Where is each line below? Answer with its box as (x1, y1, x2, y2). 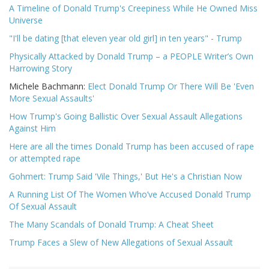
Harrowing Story (9, 62, 72, 74)
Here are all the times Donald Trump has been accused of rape (9, 141, 254, 153)
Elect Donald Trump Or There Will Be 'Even (88, 80, 254, 92)
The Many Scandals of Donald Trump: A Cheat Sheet (9, 219, 214, 231)
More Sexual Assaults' (9, 92, 94, 104)
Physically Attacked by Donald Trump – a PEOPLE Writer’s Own (9, 50, 253, 62)
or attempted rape (9, 153, 80, 165)
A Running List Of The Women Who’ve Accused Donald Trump (9, 189, 251, 201)
